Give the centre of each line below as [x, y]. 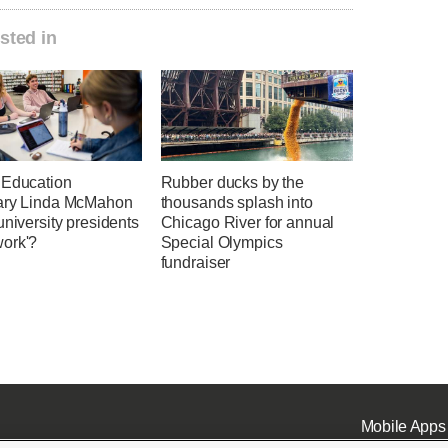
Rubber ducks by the [232, 182]
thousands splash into [236, 202]
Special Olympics [221, 242]
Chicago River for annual [247, 222]
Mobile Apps [403, 427]
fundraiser [195, 262]
